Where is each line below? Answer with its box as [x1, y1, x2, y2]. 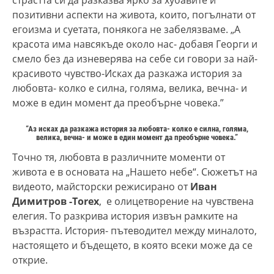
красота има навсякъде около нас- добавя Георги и [12, 37, 257, 51]
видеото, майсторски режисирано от [12, 179, 190, 193]
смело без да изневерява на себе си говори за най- [12, 51, 257, 65]
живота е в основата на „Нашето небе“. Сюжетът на [12, 165, 257, 179]
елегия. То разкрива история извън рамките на [12, 209, 238, 223]
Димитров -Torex [12, 194, 99, 208]
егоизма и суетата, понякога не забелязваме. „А [12, 22, 240, 36]
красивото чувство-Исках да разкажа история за [12, 66, 242, 80]
